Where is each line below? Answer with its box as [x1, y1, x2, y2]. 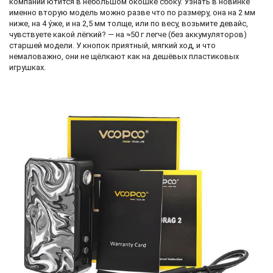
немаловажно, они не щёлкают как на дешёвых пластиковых [9, 51, 239, 61]
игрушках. [9, 62, 46, 72]
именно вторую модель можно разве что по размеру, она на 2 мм [9, 7, 255, 17]
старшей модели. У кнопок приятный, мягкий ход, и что [9, 40, 216, 50]
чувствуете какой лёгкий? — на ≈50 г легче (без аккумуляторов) [9, 29, 247, 39]
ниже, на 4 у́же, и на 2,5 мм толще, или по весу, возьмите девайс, [9, 18, 248, 28]
